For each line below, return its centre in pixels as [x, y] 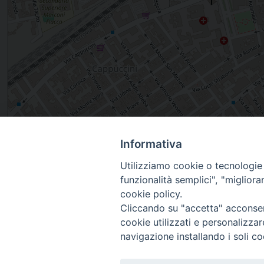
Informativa [151, 144]
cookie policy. [151, 194]
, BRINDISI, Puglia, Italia [64, 146]
